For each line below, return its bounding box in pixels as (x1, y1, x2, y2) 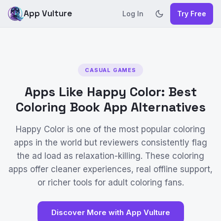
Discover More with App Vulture (51, 208, 170, 217)
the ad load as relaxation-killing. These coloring (17, 151, 204, 161)
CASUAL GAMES (85, 67, 136, 74)
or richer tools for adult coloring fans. (37, 178, 184, 187)
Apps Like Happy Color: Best (24, 83, 197, 100)
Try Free (177, 9, 206, 18)
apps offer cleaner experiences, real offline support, (8, 164, 213, 174)
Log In (122, 9, 144, 18)
